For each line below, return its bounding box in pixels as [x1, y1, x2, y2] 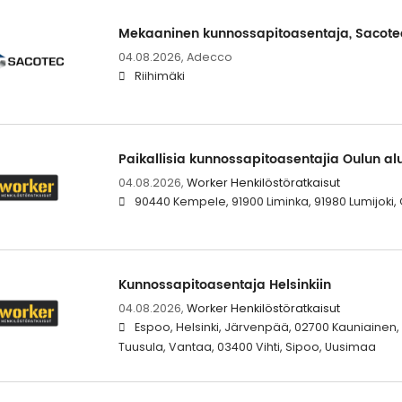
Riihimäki [134, 67, 185, 83]
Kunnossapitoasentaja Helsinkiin [118, 275, 331, 296]
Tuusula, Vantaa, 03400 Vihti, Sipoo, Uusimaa [118, 339, 376, 355]
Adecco [186, 48, 232, 65]
